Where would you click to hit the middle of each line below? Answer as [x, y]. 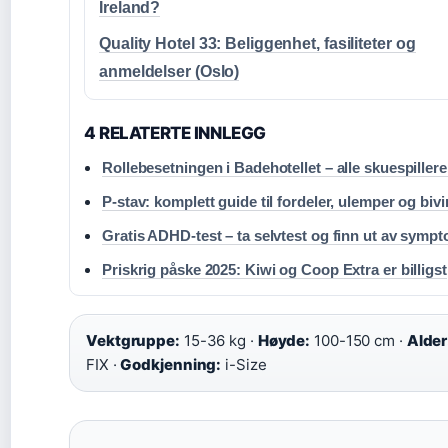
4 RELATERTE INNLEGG [175, 133]
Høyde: [284, 340]
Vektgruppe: [133, 340]
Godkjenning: [171, 364]
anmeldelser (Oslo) [169, 71]
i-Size [244, 364]
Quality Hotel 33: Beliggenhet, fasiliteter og [257, 43]
